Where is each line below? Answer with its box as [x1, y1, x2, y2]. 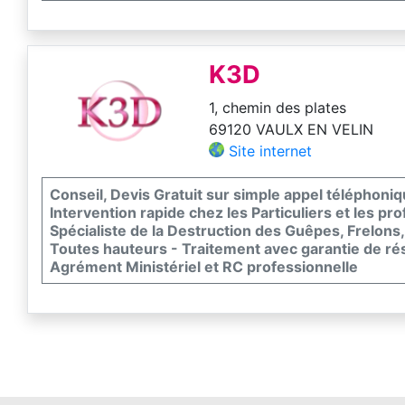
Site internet [229, 141, 313, 160]
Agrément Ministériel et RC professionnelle [50, 257, 358, 276]
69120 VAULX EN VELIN [209, 119, 374, 138]
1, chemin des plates [209, 98, 347, 117]
